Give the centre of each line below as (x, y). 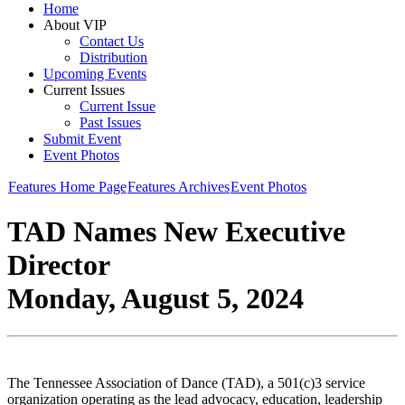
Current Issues (84, 90)
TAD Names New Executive (176, 232)
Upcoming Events (95, 74)
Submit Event (82, 139)
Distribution (113, 57)
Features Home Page (67, 187)
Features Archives (179, 187)
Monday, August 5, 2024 (155, 299)
